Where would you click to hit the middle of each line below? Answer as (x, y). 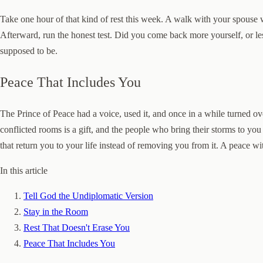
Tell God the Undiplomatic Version (88, 196)
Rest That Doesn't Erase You (77, 228)
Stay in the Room (56, 212)
